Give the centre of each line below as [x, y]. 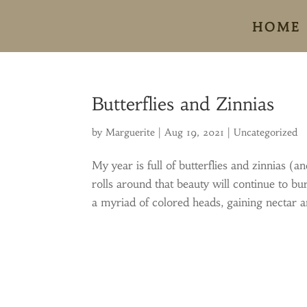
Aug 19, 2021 [195, 132]
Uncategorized [266, 132]
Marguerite [131, 132]
